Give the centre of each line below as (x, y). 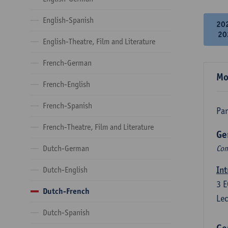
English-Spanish (68, 20)
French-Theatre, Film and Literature (98, 127)
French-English (66, 84)
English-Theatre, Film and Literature (99, 41)
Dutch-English (65, 170)
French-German (67, 63)
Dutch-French (66, 191)
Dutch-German (66, 148)
